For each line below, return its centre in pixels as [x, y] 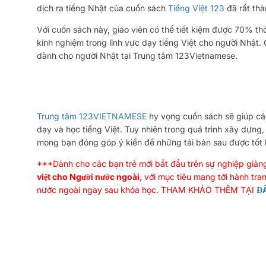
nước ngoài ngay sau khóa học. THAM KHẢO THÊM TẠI [147, 189]
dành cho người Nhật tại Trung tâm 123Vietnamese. [138, 55]
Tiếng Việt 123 [196, 8]
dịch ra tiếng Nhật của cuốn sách [102, 8]
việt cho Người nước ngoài [88, 176]
